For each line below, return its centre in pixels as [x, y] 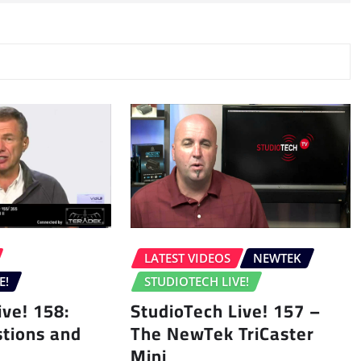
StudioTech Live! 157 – [225, 311]
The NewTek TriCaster [222, 333]
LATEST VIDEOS [187, 258]
